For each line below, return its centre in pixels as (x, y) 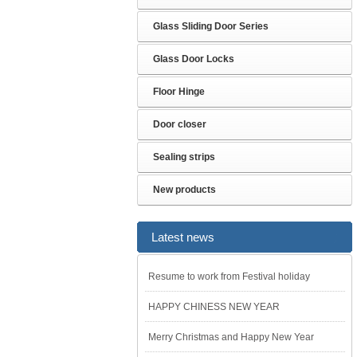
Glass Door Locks (194, 59)
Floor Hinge (179, 92)
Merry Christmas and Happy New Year (231, 337)
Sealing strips (184, 157)
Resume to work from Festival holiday (229, 277)
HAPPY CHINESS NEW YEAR (214, 307)
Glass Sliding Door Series (211, 26)
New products (184, 190)
